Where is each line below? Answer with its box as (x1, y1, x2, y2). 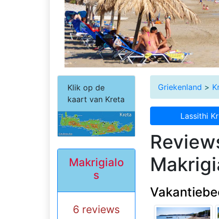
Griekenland (158, 82, 202, 92)
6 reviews (73, 203, 120, 216)
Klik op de (67, 82, 105, 92)
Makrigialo (69, 155, 124, 169)
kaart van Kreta (67, 94, 125, 104)
